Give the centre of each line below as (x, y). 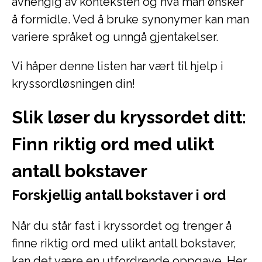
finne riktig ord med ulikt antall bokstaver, (124, 243)
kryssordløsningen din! (73, 84)
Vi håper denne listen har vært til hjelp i (118, 66)
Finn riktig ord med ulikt (113, 144)
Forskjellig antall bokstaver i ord (119, 195)
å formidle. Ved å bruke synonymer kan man (130, 19)
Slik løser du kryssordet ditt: (129, 117)
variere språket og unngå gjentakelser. (115, 37)
